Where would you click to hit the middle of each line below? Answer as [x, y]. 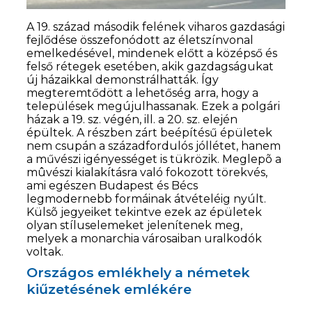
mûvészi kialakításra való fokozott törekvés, [147, 173]
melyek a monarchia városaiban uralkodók [145, 239]
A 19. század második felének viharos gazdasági [156, 27]
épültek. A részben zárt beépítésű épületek [150, 133]
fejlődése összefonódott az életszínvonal [140, 40]
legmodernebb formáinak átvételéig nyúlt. [147, 199]
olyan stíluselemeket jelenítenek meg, [135, 226]
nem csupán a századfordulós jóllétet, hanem [154, 146]
